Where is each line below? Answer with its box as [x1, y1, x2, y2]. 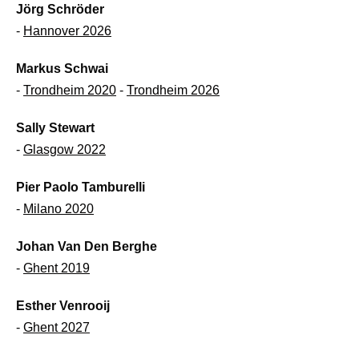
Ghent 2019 [23, 261, 90, 275]
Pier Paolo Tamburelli [16, 180, 145, 194]
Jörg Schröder [16, 2, 104, 16]
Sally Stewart [16, 121, 95, 135]
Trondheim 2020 [23, 83, 116, 97]
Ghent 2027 [23, 321, 90, 334]
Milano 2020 [23, 202, 94, 216]
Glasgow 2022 [23, 143, 106, 156]
